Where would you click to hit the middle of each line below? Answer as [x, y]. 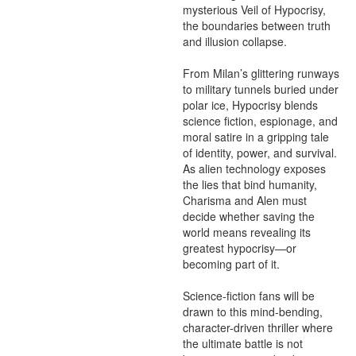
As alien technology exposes [254, 168]
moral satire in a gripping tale [256, 137]
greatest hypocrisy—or [240, 248]
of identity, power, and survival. [260, 153]
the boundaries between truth [257, 25]
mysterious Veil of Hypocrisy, [254, 10]
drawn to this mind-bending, [253, 311]
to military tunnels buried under [261, 89]
